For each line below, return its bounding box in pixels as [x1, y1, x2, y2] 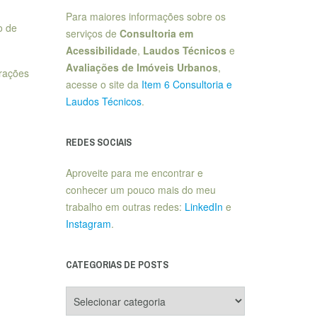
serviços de [65, 26, 120, 40]
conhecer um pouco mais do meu [65, 183, 216, 197]
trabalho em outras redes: [65, 200, 185, 214]
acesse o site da [65, 77, 142, 91]
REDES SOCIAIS [65, 136, 132, 149]
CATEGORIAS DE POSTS [65, 258, 168, 271]
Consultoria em [119, 26, 193, 40]
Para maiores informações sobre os [65, 9, 226, 23]
